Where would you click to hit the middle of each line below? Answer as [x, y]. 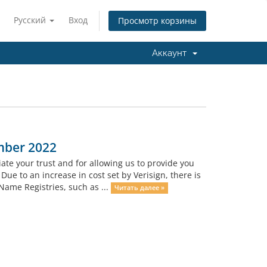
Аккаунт [172, 53]
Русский [31, 20]
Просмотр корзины [157, 21]
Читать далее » [139, 188]
